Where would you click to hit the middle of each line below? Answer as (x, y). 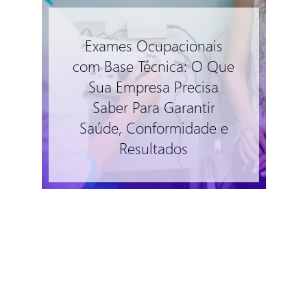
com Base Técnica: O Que (154, 65)
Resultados (154, 148)
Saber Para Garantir (153, 107)
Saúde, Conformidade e (153, 127)
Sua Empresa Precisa (154, 86)
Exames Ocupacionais (153, 45)
